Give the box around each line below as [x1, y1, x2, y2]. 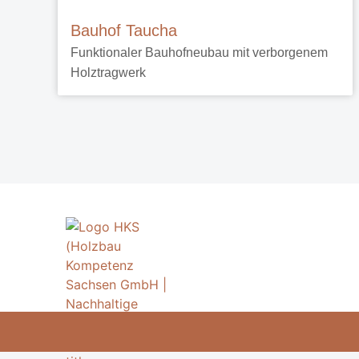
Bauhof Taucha [71, 22, 177, 39]
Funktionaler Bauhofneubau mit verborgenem [71, 46, 328, 59]
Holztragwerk [71, 66, 146, 79]
